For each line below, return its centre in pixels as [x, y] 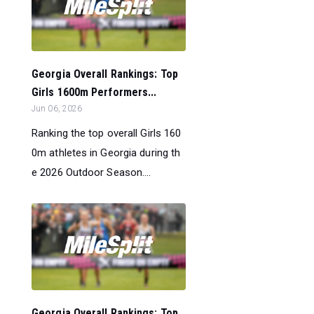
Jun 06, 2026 [57, 109]
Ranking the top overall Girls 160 [107, 134]
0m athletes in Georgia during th [106, 153]
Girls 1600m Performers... [94, 93]
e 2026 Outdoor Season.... [91, 173]
